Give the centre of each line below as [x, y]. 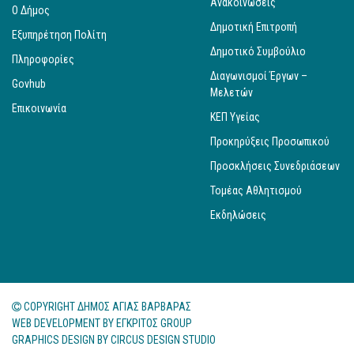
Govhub [29, 83]
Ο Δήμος [31, 10]
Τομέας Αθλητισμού [256, 190]
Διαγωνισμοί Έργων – [258, 75]
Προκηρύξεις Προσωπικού [269, 141]
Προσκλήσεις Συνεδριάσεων [275, 166]
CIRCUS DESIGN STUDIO [163, 339]
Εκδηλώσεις [238, 215]
